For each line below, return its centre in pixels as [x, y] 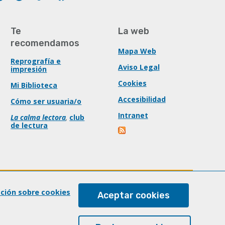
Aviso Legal [139, 67]
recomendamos [45, 43]
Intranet [133, 115]
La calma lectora [38, 117]
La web [133, 31]
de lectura [29, 125]
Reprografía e [36, 61]
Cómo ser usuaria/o [46, 101]
